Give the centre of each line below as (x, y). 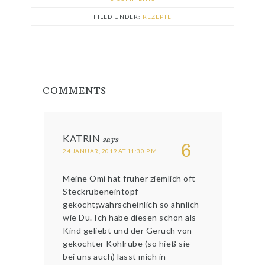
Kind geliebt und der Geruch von (127, 231)
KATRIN (82, 138)
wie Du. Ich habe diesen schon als (130, 218)
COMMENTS (75, 91)
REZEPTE (157, 17)
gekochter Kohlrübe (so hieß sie (127, 244)
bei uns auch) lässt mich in (114, 257)
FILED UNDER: (118, 17)
